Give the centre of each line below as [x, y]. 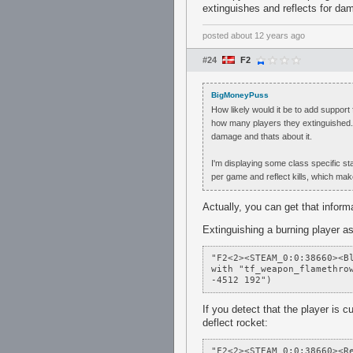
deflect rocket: [235, 323]
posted [217, 35]
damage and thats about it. [262, 136]
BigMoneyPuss [240, 95]
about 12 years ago [268, 35]
